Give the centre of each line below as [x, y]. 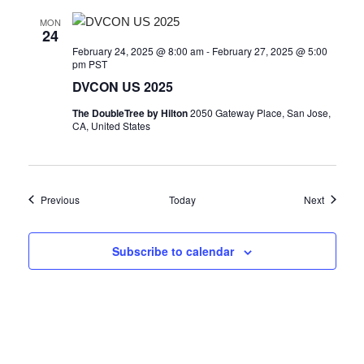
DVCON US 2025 [122, 86]
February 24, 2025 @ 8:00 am [138, 50]
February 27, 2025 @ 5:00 [269, 50]
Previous [60, 199]
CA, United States [111, 125]
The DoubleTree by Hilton [131, 113]
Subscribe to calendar [173, 251]
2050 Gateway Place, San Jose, [260, 112]
